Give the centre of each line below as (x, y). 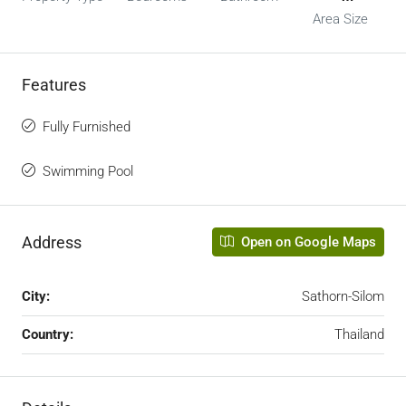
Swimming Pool (88, 172)
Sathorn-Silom (343, 297)
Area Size (341, 19)
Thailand (359, 335)
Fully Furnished (87, 127)
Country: (48, 335)
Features (54, 85)
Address (52, 242)
